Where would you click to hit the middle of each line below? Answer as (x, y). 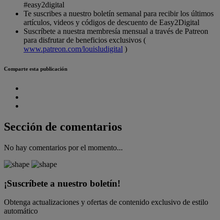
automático (21, 211)
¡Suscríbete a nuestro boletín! (62, 183)
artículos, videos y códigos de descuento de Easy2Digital (111, 23)
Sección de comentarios (63, 127)
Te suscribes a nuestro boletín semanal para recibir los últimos (119, 14)
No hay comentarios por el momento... (63, 147)
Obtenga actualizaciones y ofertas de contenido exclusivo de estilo (106, 202)
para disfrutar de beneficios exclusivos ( (85, 40)
